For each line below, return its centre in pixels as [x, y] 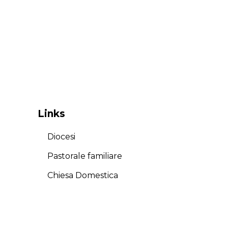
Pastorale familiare [84, 156]
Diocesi [61, 137]
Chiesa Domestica [82, 176]
